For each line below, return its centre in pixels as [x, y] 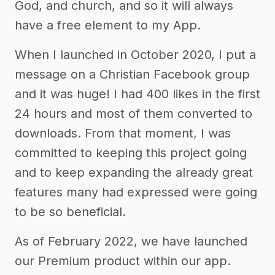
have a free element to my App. [108, 25]
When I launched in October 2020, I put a [135, 54]
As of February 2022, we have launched [131, 241]
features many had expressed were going [136, 192]
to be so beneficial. [70, 211]
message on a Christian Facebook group [132, 74]
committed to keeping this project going [131, 153]
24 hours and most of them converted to [134, 113]
